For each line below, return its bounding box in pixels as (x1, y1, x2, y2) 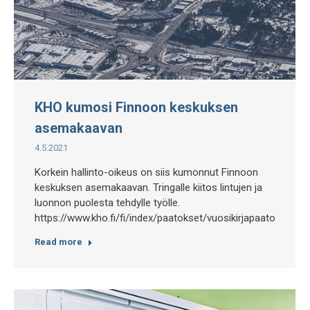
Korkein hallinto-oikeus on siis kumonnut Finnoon (35, 166, 258, 179)
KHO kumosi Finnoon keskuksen (35, 99, 238, 116)
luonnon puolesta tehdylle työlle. (35, 197, 180, 209)
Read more (35, 237, 82, 247)
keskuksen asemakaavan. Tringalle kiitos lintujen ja (35, 181, 262, 194)
